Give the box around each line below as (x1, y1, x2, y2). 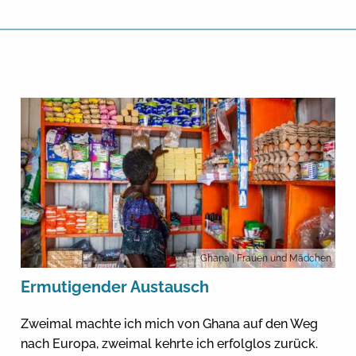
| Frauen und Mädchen (232, 252, 332, 264)
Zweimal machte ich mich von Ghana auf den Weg (20, 315, 318, 331)
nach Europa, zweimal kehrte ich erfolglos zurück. (20, 335, 318, 351)
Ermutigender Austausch (20, 277, 209, 296)
